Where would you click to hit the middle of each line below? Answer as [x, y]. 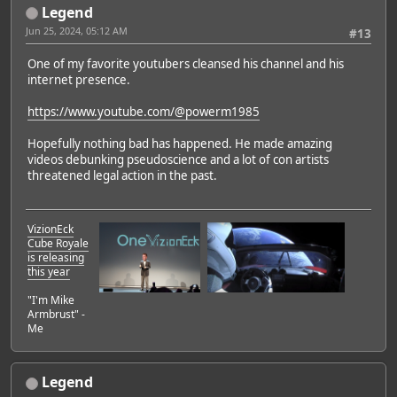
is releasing [56, 258]
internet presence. [79, 80]
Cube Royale [58, 244]
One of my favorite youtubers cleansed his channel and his [186, 64]
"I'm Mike [51, 300]
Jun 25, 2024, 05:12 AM [77, 30]
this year [49, 272]
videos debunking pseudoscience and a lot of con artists [178, 160]
